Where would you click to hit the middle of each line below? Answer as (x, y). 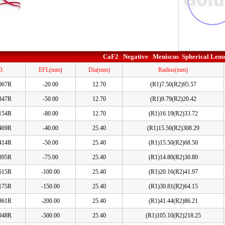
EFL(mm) (50, 70)
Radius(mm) (173, 70)
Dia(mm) (99, 70)
